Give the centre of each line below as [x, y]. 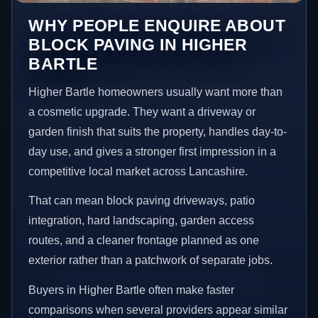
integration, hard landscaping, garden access [142, 221]
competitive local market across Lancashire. [138, 171]
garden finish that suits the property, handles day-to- [158, 131]
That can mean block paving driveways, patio [142, 201]
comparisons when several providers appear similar [158, 309]
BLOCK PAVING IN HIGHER [138, 44]
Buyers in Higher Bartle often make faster [132, 290]
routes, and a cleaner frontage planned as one [144, 241]
